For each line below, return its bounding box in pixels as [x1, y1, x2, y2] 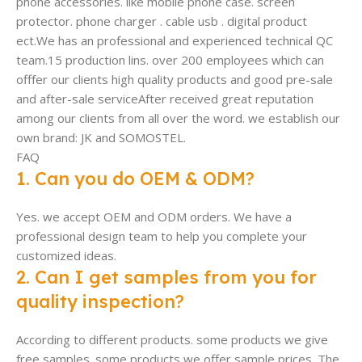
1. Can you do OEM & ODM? [16, 167, 255, 191]
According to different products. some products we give [16, 331, 328, 348]
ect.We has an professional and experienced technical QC [16, 32, 333, 49]
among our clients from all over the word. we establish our [16, 110, 340, 127]
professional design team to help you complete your [16, 228, 307, 245]
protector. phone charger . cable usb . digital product [16, 13, 307, 30]
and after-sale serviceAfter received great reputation [16, 90, 314, 107]
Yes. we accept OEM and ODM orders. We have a [16, 208, 292, 225]
